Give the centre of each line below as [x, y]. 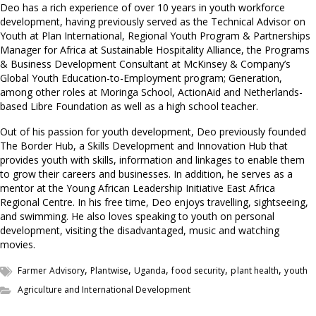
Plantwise [109, 271]
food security [199, 271]
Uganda [150, 271]
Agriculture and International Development [104, 290]
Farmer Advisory [51, 271]
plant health [255, 271]
